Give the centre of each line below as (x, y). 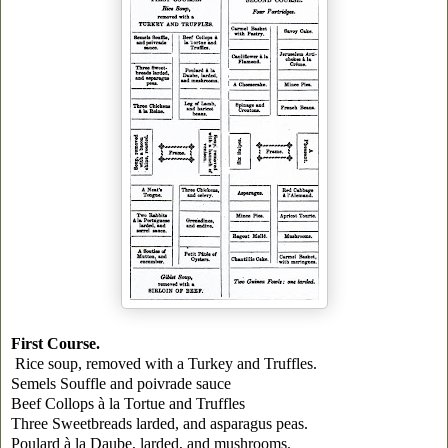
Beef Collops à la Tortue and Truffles (128, 403)
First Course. (55, 343)
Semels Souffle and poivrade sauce (121, 383)
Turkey (210, 363)
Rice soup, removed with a (101, 363)
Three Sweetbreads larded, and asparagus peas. (159, 423)
